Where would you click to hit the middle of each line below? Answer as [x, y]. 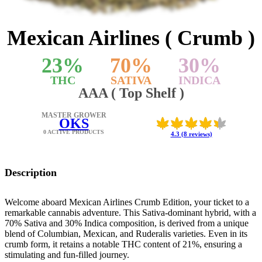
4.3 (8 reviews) [191, 134]
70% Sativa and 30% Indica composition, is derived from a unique [127, 223]
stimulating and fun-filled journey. [67, 255]
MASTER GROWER [74, 115]
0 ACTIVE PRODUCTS [74, 132]
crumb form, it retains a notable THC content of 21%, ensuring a [123, 244]
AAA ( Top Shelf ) [131, 93]
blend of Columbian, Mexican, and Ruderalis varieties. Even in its [126, 234]
